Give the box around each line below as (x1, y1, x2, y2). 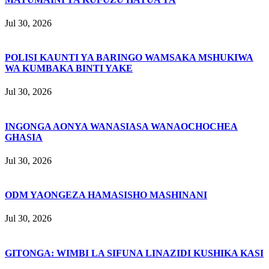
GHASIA (5, 131, 43, 142)
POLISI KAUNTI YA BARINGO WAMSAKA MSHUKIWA (5, 52, 253, 63)
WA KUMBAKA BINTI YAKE (5, 63, 133, 74)
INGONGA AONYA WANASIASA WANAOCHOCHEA (5, 121, 238, 131)
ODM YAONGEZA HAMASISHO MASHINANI (5, 190, 207, 201)
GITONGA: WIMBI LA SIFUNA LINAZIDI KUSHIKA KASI (5, 247, 264, 258)
